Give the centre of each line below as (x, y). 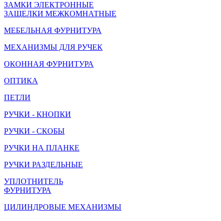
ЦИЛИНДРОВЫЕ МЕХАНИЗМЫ (63, 207)
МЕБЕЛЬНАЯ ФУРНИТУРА (53, 30)
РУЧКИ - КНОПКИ (37, 114)
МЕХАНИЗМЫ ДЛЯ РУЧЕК (53, 47)
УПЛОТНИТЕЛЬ (34, 181)
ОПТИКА (21, 81)
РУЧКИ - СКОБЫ (34, 131)
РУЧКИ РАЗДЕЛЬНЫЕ (43, 165)
